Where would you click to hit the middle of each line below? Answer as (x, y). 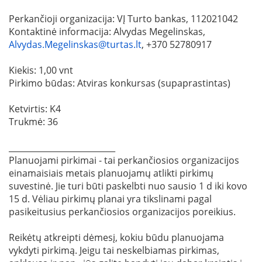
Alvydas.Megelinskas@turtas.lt (75, 44)
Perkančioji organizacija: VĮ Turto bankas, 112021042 (123, 18)
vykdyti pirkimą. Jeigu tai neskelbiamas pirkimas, (114, 250)
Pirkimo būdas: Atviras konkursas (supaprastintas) (120, 83)
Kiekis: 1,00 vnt (41, 70)
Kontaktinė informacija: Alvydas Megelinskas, (107, 31)
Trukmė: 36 (33, 121)
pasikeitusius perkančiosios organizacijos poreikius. (122, 211)
